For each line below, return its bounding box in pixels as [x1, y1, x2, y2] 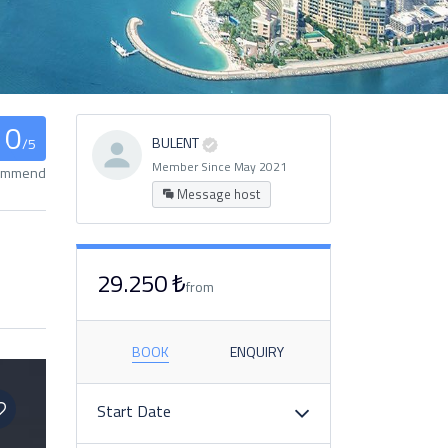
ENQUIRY [229, 340, 284, 362]
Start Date [97, 398, 171, 423]
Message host [174, 183, 260, 204]
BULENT [152, 132, 199, 153]
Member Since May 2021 [152, 156, 287, 176]
